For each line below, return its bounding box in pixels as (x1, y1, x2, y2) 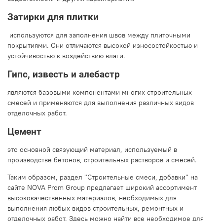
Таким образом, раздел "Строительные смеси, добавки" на (7, 173, 198, 182)
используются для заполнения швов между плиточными (7, 31, 190, 40)
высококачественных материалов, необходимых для (7, 193, 177, 203)
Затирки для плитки (7, 12, 99, 23)
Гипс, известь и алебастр (7, 69, 120, 80)
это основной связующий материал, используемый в (7, 145, 177, 154)
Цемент (7, 126, 41, 138)
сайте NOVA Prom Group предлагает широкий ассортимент (7, 183, 197, 192)
